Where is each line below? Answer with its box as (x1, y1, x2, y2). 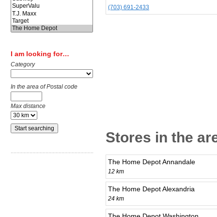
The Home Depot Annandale (108, 157, 195, 166)
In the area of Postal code (11, 83, 77, 91)
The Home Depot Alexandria (108, 185, 195, 193)
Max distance (11, 103, 46, 110)
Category (11, 61, 35, 68)
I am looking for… (11, 50, 69, 58)
